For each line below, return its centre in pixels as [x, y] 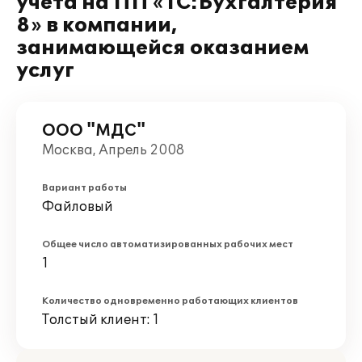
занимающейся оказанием [162, 48]
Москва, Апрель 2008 [113, 150]
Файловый [78, 207]
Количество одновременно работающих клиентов [170, 301]
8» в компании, [97, 25]
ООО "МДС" [94, 131]
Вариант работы [84, 188]
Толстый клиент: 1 [101, 320]
